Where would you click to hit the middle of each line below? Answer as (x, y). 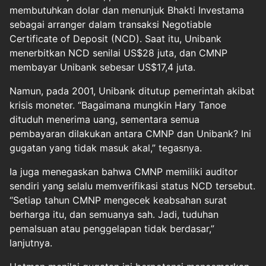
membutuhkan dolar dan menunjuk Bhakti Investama (127, 10)
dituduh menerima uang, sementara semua (104, 119)
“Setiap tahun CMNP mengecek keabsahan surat (118, 200)
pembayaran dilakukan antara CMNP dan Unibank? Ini (130, 133)
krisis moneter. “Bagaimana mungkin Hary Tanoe (118, 105)
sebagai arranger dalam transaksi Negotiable (110, 24)
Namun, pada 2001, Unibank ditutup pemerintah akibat (132, 91)
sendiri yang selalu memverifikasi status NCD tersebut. (132, 186)
